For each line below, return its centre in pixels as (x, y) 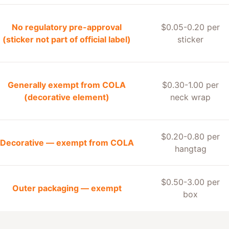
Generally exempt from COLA (67, 85)
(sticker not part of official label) (67, 39)
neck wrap (190, 97)
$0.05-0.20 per (190, 27)
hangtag (190, 149)
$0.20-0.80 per (190, 136)
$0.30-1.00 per (190, 85)
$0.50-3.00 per (190, 182)
